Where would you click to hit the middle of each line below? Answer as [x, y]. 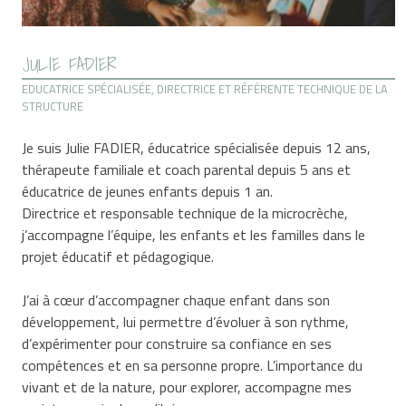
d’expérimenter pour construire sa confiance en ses [177, 344]
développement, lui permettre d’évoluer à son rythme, [186, 322]
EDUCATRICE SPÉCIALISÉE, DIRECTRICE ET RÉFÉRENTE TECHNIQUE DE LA [205, 89]
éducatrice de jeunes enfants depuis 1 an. [148, 192]
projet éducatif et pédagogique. [118, 257]
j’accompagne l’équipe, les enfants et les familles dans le [194, 235]
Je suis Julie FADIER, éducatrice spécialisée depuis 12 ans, [197, 148]
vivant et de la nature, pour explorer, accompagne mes [187, 387]
